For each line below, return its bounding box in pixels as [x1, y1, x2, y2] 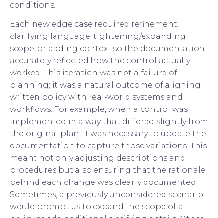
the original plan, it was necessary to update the [10, 128, 206, 138]
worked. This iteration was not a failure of [10, 68, 177, 77]
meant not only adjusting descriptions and [10, 153, 185, 163]
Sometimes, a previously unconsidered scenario [10, 189, 203, 199]
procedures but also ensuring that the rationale [10, 165, 205, 175]
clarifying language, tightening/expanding [10, 31, 186, 41]
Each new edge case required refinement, [10, 19, 179, 29]
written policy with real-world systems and [10, 92, 182, 102]
